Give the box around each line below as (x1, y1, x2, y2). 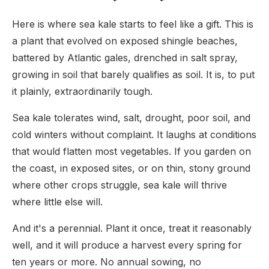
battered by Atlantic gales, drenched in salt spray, (12, 52, 238, 64)
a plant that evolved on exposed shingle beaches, (12, 35, 238, 47)
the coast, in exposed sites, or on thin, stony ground (12, 162, 250, 174)
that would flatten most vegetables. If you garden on (12, 145, 251, 157)
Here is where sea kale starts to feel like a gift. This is (12, 18, 253, 30)
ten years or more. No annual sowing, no (12, 256, 201, 268)
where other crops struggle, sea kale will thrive (12, 179, 227, 191)
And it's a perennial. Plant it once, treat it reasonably (12, 222, 252, 234)
